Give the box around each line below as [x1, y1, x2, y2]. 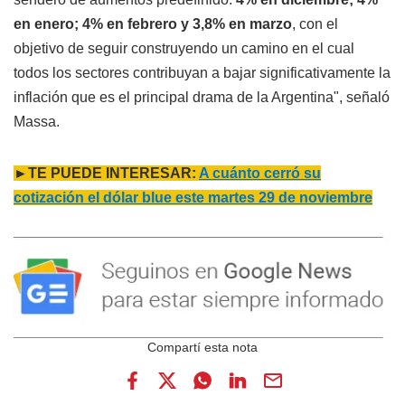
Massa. [14, 113, 60, 129]
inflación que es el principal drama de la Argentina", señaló [14, 89, 390, 105]
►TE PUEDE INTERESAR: [14, 165, 199, 181]
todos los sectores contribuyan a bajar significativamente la [14, 64, 391, 80]
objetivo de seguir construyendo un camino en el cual [14, 40, 354, 56]
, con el [292, 15, 338, 32]
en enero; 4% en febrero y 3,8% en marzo [14, 15, 292, 32]
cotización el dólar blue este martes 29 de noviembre [14, 189, 372, 205]
